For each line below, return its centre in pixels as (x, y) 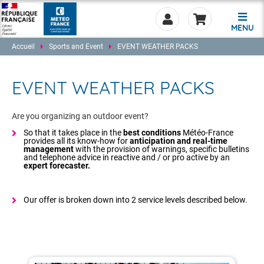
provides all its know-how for (77, 141)
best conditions (153, 133)
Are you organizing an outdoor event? (80, 116)
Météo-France (208, 133)
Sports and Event (76, 47)
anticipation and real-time (179, 141)
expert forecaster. (57, 166)
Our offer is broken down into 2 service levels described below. (136, 200)
